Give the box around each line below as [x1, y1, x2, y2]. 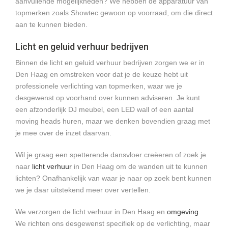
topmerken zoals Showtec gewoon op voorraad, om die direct [15, 9, 213, 17]
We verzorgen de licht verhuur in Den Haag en [15, 208, 167, 216]
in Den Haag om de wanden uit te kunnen [72, 162, 208, 170]
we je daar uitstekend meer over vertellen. [15, 186, 151, 194]
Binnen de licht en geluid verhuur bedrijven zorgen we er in [15, 59, 205, 67]
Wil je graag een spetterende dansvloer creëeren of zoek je [15, 151, 206, 159]
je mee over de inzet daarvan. [15, 129, 111, 137]
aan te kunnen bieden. [15, 20, 88, 28]
